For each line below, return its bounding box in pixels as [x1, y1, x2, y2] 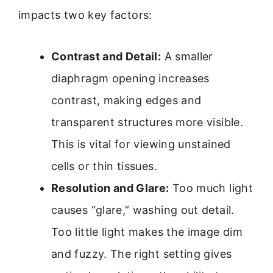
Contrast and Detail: [51, 49, 161, 63]
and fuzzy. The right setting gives [51, 247, 232, 260]
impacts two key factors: [18, 8, 152, 21]
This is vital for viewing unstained [51, 137, 231, 151]
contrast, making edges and [51, 93, 202, 107]
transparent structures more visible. [51, 115, 243, 129]
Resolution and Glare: [51, 181, 169, 194]
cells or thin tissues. [51, 159, 157, 172]
